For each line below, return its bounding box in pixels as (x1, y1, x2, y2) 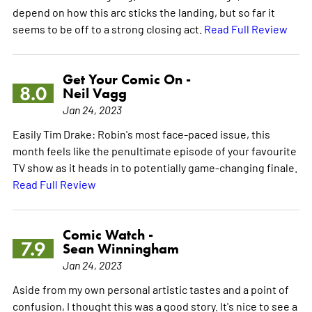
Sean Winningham (62, 240, 179, 257)
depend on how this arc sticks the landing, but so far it (12, 4, 275, 19)
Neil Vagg (62, 84, 127, 102)
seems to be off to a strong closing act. (12, 21, 204, 36)
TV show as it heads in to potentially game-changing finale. (12, 159, 297, 174)
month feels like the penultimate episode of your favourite (12, 143, 297, 157)
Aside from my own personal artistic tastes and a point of (12, 281, 289, 296)
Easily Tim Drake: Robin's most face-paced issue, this (12, 126, 270, 141)
